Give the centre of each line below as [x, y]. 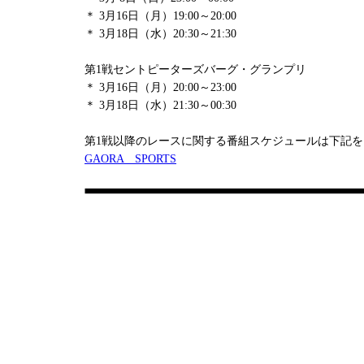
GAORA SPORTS [130, 159]
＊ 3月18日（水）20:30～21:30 [160, 34]
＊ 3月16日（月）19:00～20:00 [160, 16]
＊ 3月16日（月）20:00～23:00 [160, 87]
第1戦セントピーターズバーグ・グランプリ [195, 69]
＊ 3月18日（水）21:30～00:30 [160, 105]
